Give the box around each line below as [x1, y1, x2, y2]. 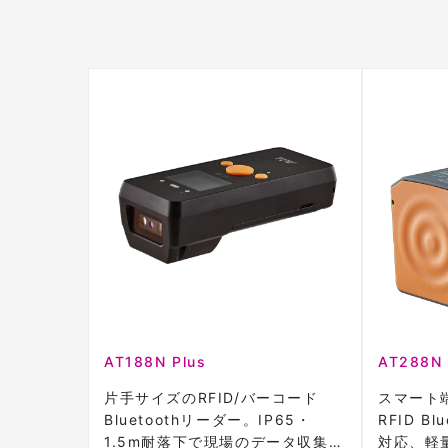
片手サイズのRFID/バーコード [104, 388, 319, 406]
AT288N [378, 352, 443, 370]
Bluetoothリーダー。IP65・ [104, 410, 312, 428]
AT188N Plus [104, 352, 207, 370]
